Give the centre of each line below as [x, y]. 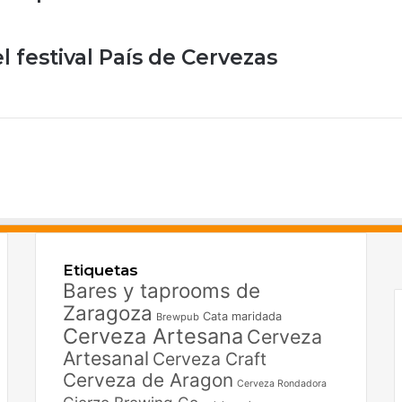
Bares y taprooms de [161, 290]
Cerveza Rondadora [281, 383]
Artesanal [105, 358]
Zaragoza [107, 312]
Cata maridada [242, 316]
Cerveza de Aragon [148, 380]
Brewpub [177, 316]
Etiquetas [100, 270]
